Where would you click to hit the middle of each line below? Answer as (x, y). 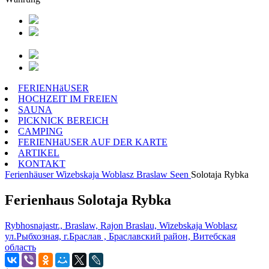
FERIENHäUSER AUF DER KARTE (93, 142)
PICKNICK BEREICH (63, 120)
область (20, 247)
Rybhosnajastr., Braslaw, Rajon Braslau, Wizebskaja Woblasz (121, 225)
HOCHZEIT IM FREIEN (68, 99)
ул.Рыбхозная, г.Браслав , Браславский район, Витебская (120, 236)
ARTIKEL (39, 153)
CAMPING (41, 131)
